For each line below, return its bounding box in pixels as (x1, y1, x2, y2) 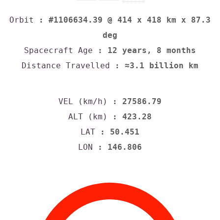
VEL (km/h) (58, 96, 108, 106)
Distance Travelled (22, 61, 110, 71)
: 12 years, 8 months (93, 46, 196, 55)
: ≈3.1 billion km (110, 61, 198, 71)
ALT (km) (68, 111, 108, 121)
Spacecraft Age (24, 46, 93, 55)
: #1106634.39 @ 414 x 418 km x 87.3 (34, 15, 211, 25)
